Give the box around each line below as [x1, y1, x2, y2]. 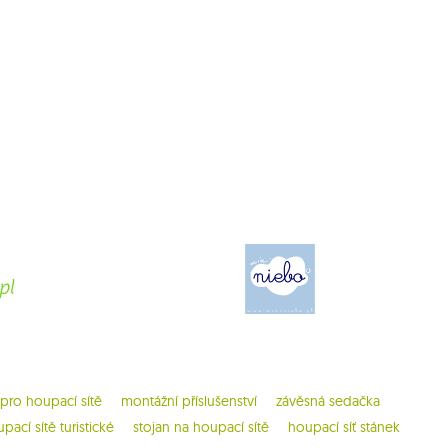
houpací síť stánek [288, 417, 400, 436]
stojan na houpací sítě [133, 417, 269, 436]
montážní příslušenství [121, 391, 257, 410]
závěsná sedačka [276, 391, 380, 410]
